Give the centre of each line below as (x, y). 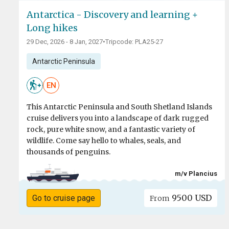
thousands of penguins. (68, 152)
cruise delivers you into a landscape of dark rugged (118, 118)
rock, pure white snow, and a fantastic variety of (111, 130)
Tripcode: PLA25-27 (134, 42)
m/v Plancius (196, 173)
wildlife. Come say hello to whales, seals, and (104, 141)
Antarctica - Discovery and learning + (112, 15)
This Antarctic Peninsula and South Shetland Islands (119, 107)
